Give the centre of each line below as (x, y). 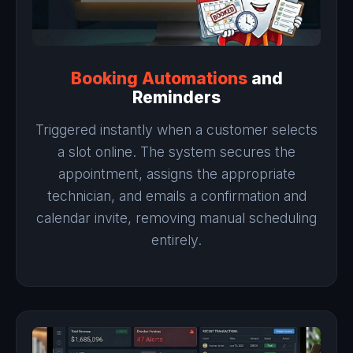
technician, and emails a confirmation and (176, 195)
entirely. (176, 240)
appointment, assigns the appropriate (176, 173)
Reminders (176, 97)
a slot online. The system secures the (176, 151)
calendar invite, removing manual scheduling (176, 217)
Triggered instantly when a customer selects (176, 129)
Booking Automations (159, 78)
